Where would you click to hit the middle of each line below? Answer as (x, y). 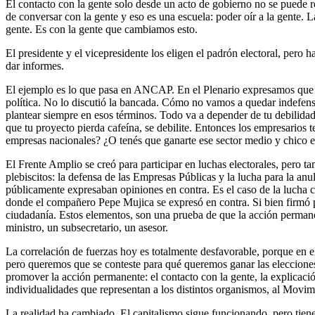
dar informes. (35, 65)
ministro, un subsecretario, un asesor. (87, 227)
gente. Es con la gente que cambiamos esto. (102, 29)
